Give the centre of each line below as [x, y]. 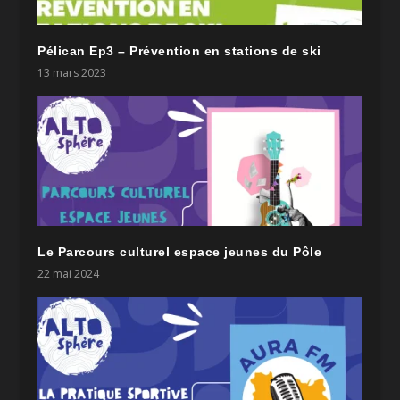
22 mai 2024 [69, 273]
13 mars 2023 [72, 72]
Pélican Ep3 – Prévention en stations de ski [179, 50]
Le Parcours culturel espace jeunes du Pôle [180, 251]
